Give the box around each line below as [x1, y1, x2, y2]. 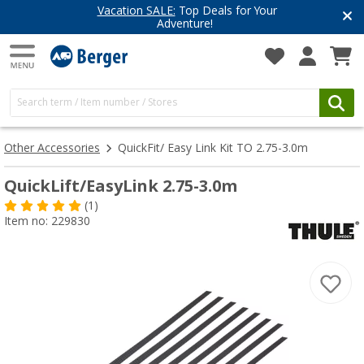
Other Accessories [4, 141, 100, 154]
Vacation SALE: [97, 4, 175, 17]
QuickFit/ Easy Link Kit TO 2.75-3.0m [118, 141, 308, 154]
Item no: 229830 [4, 214, 90, 227]
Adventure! [157, 17, 213, 30]
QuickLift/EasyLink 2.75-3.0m [4, 176, 237, 196]
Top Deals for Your [175, 4, 277, 17]
